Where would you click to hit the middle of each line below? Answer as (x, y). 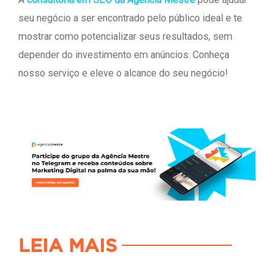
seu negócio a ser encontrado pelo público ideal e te (130, 18)
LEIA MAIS (67, 247)
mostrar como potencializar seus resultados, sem (125, 37)
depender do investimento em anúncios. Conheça (124, 55)
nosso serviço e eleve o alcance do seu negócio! (123, 73)
